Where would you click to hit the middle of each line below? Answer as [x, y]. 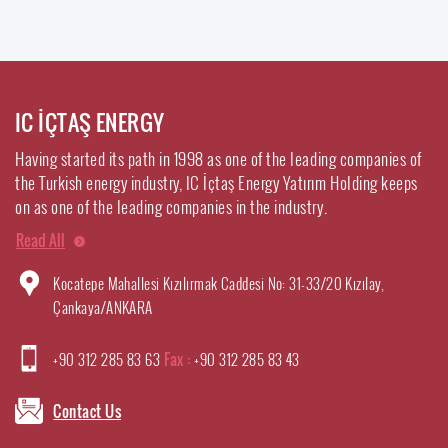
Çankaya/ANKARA [103, 307]
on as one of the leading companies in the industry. [171, 206]
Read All [40, 240]
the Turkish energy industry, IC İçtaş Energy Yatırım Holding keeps [216, 182]
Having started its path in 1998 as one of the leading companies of [218, 158]
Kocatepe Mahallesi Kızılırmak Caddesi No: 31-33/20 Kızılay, [219, 283]
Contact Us [87, 411]
